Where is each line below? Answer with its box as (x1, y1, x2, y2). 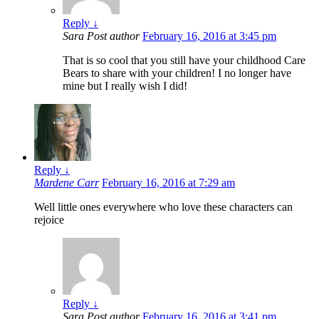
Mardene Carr (34, 177, 99, 189)
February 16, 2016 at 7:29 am (102, 177, 235, 189)
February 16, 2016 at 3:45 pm (142, 30, 276, 43)
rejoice (34, 214, 64, 226)
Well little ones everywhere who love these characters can (34, 201, 293, 214)
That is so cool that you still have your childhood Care (63, 54, 305, 67)
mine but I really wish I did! (63, 80, 187, 93)
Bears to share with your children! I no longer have (63, 67, 291, 80)
